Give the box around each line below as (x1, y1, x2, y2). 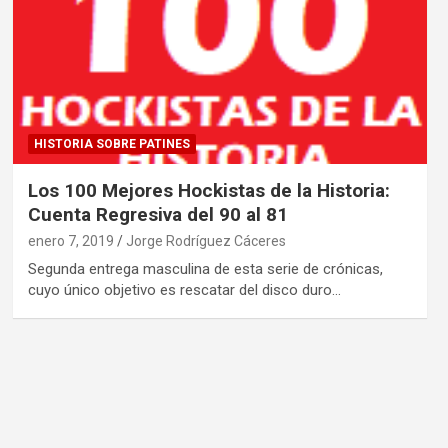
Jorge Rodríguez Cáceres (125, 232, 286, 249)
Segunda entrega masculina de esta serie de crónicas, (27, 259, 383, 278)
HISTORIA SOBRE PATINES (33, 136, 190, 151)
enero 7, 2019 (27, 232, 114, 249)
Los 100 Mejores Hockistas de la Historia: (27, 178, 390, 202)
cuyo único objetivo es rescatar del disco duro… (27, 280, 341, 299)
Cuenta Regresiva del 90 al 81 (27, 202, 288, 226)
